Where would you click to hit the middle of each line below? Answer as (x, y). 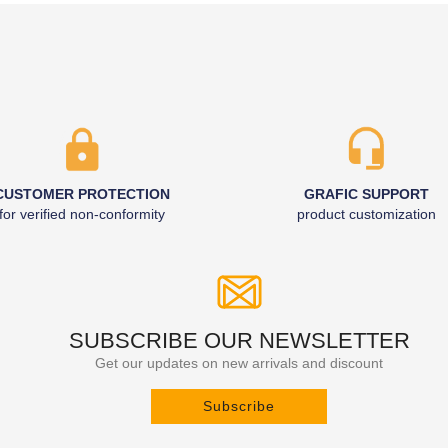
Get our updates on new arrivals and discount (239, 363)
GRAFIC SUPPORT (366, 194)
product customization (366, 214)
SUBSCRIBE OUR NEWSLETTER (239, 340)
